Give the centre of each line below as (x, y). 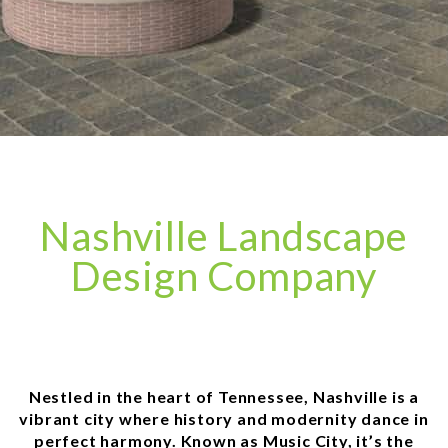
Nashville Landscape (224, 235)
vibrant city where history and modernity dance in (224, 418)
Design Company (224, 275)
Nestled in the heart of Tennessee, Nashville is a (224, 396)
